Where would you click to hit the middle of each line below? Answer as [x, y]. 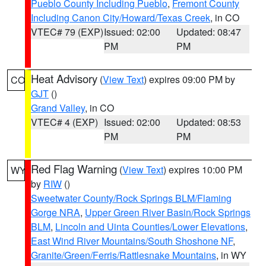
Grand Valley [58, 108]
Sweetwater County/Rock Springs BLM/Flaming [131, 198]
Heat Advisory [64, 78]
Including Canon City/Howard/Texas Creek [121, 18]
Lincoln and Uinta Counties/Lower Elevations [150, 227]
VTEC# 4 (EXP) [64, 122]
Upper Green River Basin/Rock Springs [168, 212]
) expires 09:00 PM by [189, 79]
